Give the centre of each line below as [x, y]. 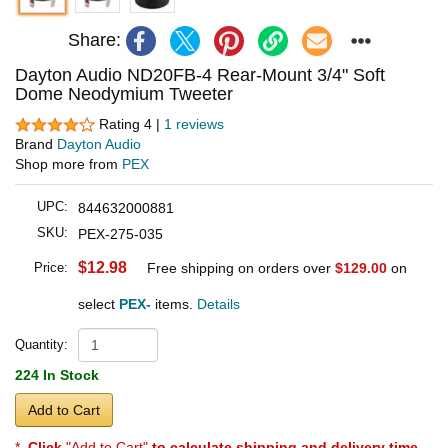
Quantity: [41, 345]
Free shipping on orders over [241, 268]
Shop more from [68, 164]
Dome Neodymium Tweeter [124, 93]
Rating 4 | [131, 123]
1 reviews [194, 123]
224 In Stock [57, 375]
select [98, 304]
